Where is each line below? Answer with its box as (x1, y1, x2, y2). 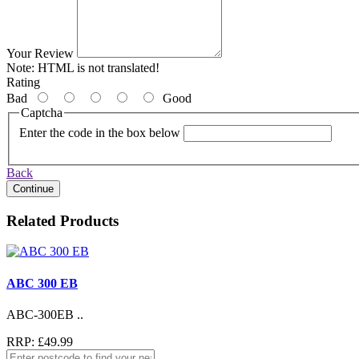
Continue (13, 182, 54, 195)
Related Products (6, 212, 119, 229)
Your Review (6, 46, 74, 61)
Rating (6, 75, 40, 90)
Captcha (21, 106, 63, 120)
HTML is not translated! (34, 61, 159, 75)
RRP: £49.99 (6, 334, 73, 349)
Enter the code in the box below (19, 125, 180, 139)
